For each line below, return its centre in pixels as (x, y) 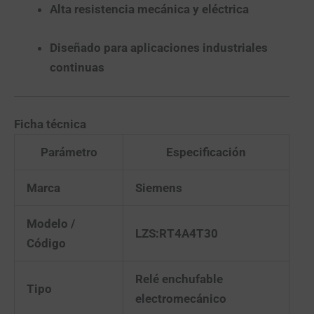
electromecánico (181, 299)
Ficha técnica (50, 124)
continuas (77, 67)
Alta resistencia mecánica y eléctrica (149, 9)
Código (46, 244)
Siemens (159, 188)
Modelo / (51, 224)
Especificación (206, 152)
